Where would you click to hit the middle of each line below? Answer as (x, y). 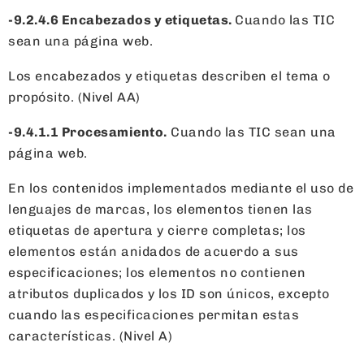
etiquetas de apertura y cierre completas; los (157, 230)
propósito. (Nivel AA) (74, 97)
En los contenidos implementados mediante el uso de (181, 188)
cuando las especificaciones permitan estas (154, 314)
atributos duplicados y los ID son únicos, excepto (169, 293)
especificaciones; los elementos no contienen (157, 272)
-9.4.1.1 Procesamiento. (88, 132)
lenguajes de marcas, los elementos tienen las (160, 209)
